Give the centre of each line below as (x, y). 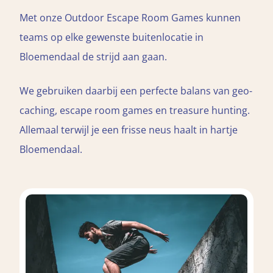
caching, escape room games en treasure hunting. (135, 111)
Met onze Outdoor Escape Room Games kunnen (130, 18)
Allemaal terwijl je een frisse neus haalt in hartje (129, 130)
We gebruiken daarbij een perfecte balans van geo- (136, 91)
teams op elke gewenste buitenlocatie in (112, 37)
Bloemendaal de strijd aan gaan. (93, 57)
